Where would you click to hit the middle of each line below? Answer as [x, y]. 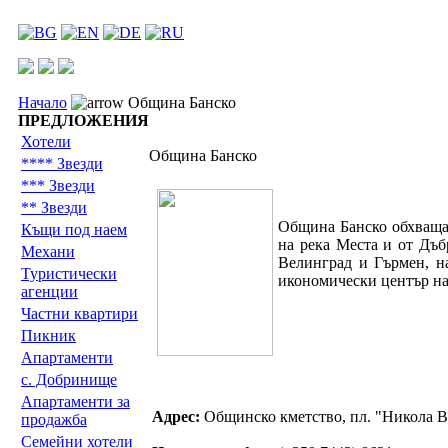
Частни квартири [79, 313]
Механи [48, 251]
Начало [42, 102]
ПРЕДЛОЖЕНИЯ [83, 120]
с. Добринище [69, 379]
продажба [54, 419]
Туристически [69, 273]
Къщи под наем [74, 229]
